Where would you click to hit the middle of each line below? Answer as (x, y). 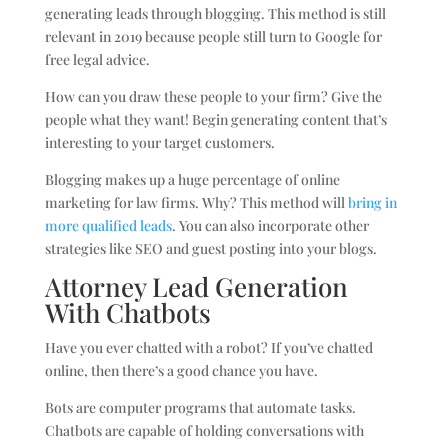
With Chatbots (127, 312)
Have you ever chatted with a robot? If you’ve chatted (208, 347)
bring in (372, 202)
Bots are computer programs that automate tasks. (200, 407)
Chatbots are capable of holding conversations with (204, 430)
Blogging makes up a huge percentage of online (192, 179)
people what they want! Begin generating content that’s (215, 119)
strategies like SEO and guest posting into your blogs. (210, 248)
